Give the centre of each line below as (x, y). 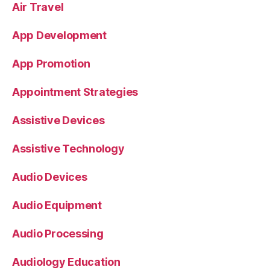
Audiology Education (66, 262)
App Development (59, 35)
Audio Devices (50, 177)
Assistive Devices (58, 120)
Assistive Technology (68, 148)
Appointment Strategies (75, 92)
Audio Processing (58, 233)
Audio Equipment (57, 205)
